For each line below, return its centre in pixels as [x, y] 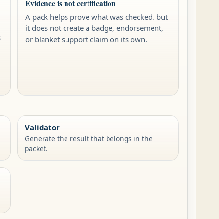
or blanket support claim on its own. [86, 39]
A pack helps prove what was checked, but [96, 16]
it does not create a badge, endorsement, [94, 28]
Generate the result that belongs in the [89, 138]
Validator [43, 127]
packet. [37, 148]
